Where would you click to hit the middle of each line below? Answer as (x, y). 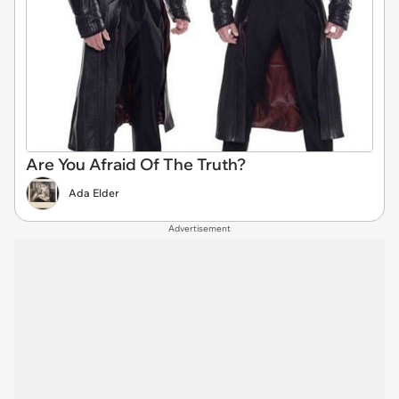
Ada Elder (94, 193)
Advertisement (199, 229)
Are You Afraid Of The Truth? (136, 165)
